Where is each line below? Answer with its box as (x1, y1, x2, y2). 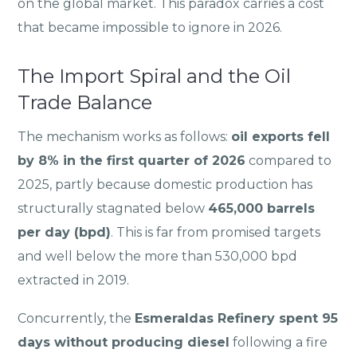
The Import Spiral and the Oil (18, 65, 292, 88)
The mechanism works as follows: (18, 129, 232, 145)
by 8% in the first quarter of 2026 (18, 153, 246, 169)
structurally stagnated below (18, 201, 209, 217)
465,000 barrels (208, 201, 316, 217)
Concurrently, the (18, 310, 135, 326)
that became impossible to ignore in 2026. (18, 20, 283, 36)
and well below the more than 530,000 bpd (18, 249, 298, 265)
